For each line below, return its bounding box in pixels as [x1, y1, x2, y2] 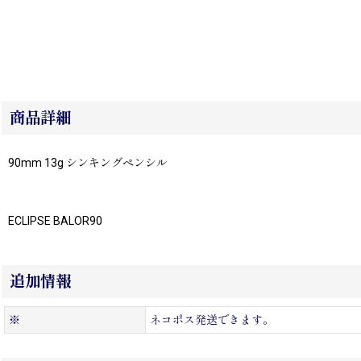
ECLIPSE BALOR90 [8, 214, 102, 228]
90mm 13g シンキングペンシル [8, 156, 168, 170]
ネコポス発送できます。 [150, 313, 274, 327]
